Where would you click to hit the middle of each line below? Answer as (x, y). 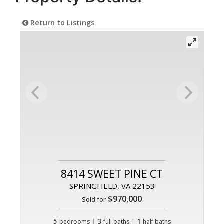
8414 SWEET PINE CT (112, 174)
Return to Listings (61, 23)
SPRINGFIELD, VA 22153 (112, 186)
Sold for (94, 200)
